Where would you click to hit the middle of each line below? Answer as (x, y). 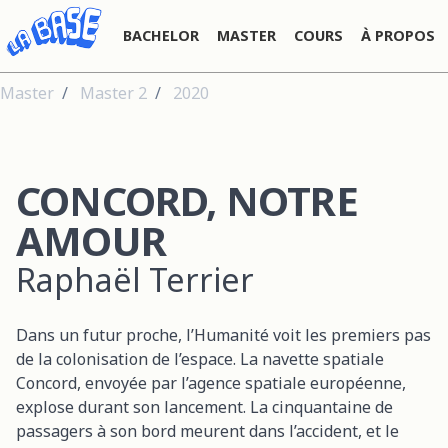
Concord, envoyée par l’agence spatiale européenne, (211, 382)
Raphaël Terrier (135, 279)
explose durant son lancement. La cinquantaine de (204, 406)
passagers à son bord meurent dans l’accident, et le (207, 430)
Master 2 (113, 92)
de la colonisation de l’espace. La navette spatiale (200, 358)
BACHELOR (161, 35)
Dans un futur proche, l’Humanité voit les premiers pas (223, 334)
